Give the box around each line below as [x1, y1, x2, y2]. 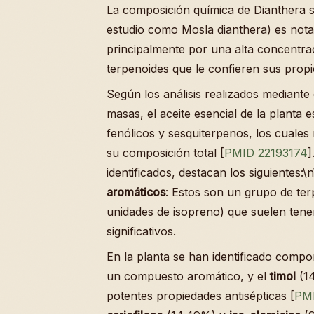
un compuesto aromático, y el [107, 268, 270, 283]
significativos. [107, 224, 176, 238]
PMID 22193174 [224, 145, 308, 160]
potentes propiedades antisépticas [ [107, 288, 294, 303]
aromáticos [107, 184, 165, 199]
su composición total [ [107, 145, 224, 160]
